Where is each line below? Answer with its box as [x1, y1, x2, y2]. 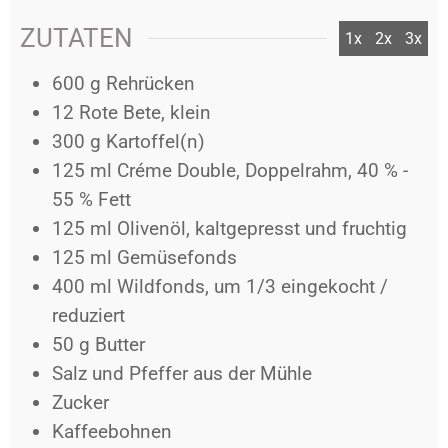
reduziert [51, 303, 125, 327]
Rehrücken [105, 71, 195, 95]
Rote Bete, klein [78, 100, 211, 124]
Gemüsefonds [116, 245, 237, 269]
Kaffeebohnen [51, 419, 172, 443]
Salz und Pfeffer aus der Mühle [51, 361, 312, 385]
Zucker [51, 390, 109, 414]
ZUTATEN [19, 22, 133, 53]
